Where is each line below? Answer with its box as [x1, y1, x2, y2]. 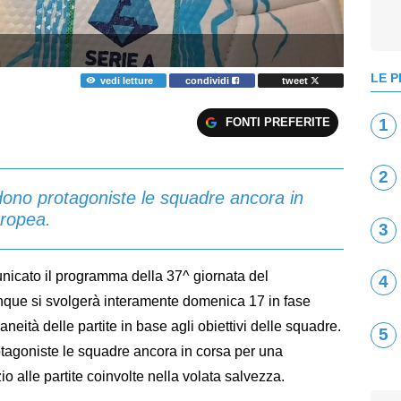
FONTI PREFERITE [225, 115, 330, 129]
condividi [185, 74, 233, 86]
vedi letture [99, 74, 153, 86]
